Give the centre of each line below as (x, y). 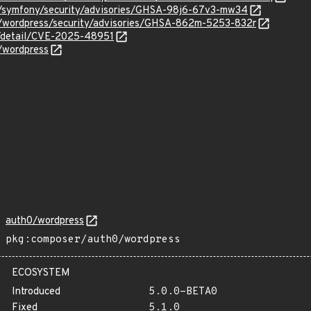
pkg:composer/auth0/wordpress (93, 240)
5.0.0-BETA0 (183, 292)
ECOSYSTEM (41, 273)
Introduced (36, 292)
